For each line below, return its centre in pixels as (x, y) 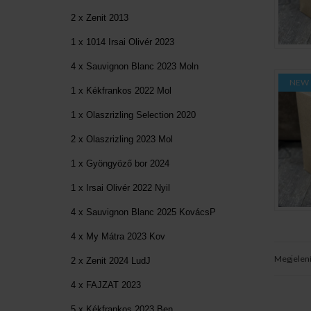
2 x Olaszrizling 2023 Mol (122, 139)
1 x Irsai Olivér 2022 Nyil (120, 187)
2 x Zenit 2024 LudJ (111, 260)
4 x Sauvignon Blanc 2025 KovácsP (143, 212)
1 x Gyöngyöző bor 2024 (120, 163)
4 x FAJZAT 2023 (106, 285)
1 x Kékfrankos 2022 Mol (121, 90)
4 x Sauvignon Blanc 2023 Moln (135, 66)
